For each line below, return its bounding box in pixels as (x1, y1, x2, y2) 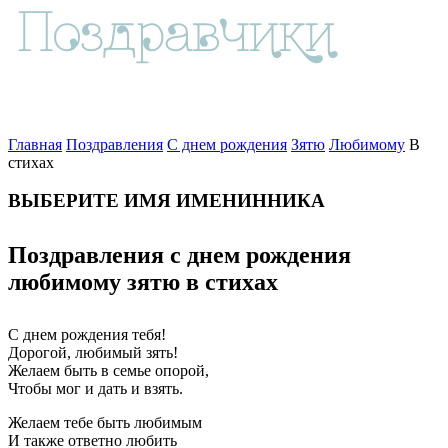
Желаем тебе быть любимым (8, 414, 202, 432)
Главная (8, 135, 62, 153)
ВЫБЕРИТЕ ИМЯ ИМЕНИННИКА (8, 190, 325, 212)
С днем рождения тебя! (8, 326, 166, 344)
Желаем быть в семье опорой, (8, 362, 209, 380)
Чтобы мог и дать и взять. (8, 380, 183, 398)
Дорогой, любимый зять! (8, 344, 178, 362)
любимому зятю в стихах (8, 269, 278, 296)
